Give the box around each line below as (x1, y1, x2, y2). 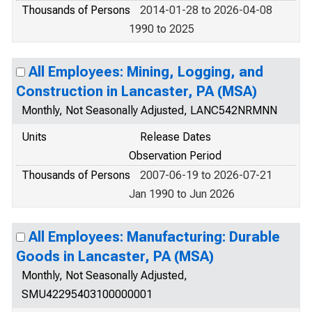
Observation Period (129, 149, 221, 162)
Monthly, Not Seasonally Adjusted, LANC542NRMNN (22, 104, 277, 117)
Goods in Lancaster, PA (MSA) (16, 248, 214, 265)
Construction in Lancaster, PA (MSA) (16, 83, 257, 100)
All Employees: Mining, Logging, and (29, 63, 263, 80)
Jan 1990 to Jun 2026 (129, 187, 235, 201)
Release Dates (140, 130, 211, 143)
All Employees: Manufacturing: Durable (29, 228, 280, 245)
